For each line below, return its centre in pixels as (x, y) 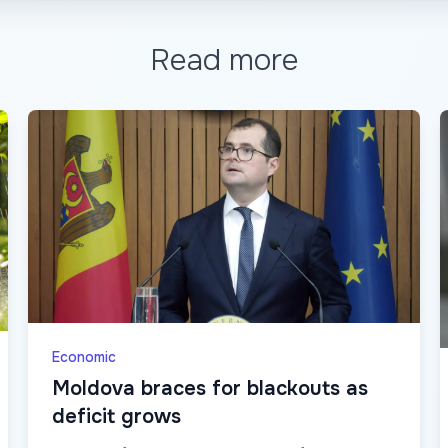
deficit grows (116, 416)
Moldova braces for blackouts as (210, 388)
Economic (84, 356)
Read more (224, 60)
